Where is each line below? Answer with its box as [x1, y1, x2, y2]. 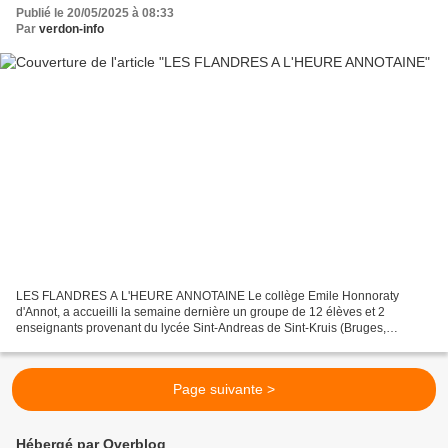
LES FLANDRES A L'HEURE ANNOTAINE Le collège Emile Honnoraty [16, 289, 399, 304]
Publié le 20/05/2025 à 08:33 [16, 5, 174, 20]
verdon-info [39, 21, 104, 36]
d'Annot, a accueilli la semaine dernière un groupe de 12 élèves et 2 [16, 305, 385, 320]
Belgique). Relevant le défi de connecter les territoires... [16, 337, 316, 352]
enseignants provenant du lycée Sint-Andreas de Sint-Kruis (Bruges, [16, 321, 386, 336]
